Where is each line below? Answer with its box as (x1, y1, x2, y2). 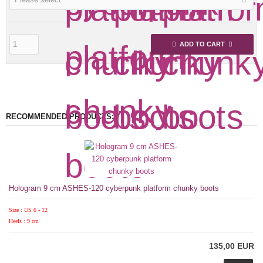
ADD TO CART (180, 40, 225, 48)
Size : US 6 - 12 (9, 206, 48, 213)
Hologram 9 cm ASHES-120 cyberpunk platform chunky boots (9, 183, 219, 193)
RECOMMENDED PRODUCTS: (6, 112, 114, 121)
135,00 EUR (209, 241, 254, 251)
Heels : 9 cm (9, 217, 39, 224)
